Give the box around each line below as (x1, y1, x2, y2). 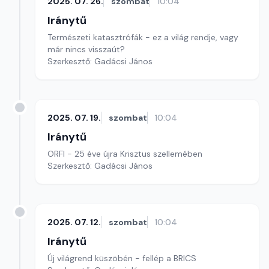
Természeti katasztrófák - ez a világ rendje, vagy (47, 32, 238, 43)
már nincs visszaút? (47, 44, 125, 55)
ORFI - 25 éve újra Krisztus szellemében (47, 148, 202, 159)
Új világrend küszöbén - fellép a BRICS (47, 253, 196, 264)
